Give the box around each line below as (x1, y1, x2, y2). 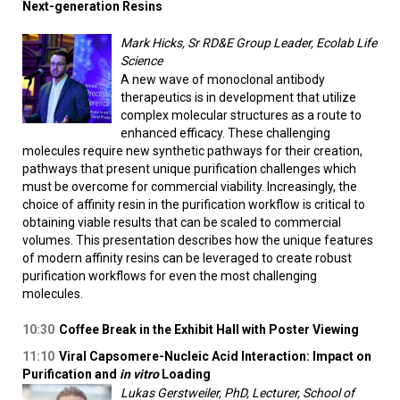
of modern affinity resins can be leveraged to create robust (22, 251, 352, 266)
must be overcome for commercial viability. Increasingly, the (22, 179, 357, 195)
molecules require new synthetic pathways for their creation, (22, 144, 362, 159)
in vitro (120, 367, 159, 382)
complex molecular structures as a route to (121, 108, 362, 123)
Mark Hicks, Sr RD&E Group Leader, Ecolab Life (121, 36, 377, 51)
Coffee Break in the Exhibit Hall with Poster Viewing (59, 322, 359, 337)
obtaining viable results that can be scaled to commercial (22, 215, 341, 230)
